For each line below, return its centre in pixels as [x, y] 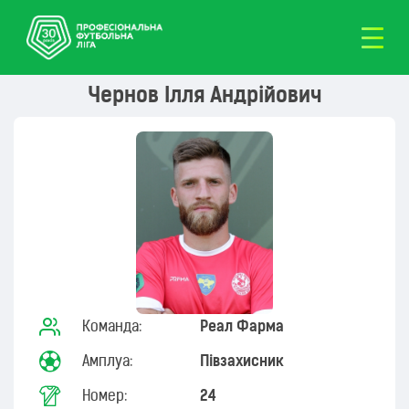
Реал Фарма [241, 327]
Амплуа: [108, 362]
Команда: [112, 327]
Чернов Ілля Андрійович [204, 97]
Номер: [105, 397]
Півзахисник [242, 362]
